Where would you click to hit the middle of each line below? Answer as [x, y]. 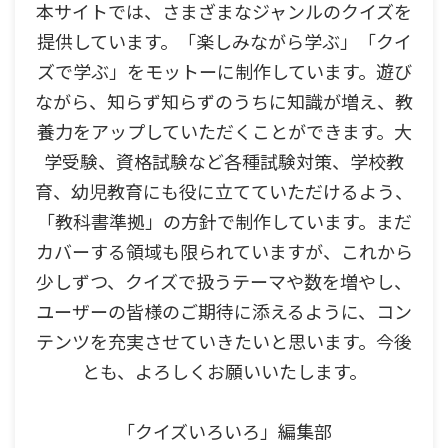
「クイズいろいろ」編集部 [224, 431]
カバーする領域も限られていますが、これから [224, 251]
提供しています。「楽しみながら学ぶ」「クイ [224, 41]
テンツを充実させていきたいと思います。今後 [224, 341]
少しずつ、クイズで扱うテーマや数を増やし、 [224, 281]
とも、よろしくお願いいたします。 [224, 371]
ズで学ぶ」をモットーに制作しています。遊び [224, 71]
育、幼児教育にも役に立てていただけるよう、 [224, 191]
